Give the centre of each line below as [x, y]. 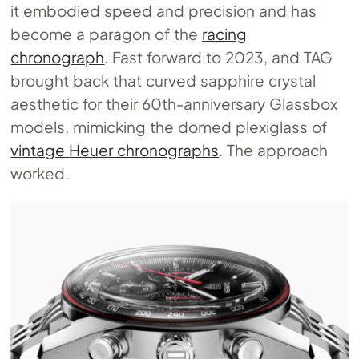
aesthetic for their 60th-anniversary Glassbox [174, 104]
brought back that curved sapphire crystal [163, 81]
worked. [40, 173]
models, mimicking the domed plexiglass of [169, 127]
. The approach [274, 150]
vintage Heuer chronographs [115, 150]
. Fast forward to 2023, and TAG [218, 57]
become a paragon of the [106, 34]
